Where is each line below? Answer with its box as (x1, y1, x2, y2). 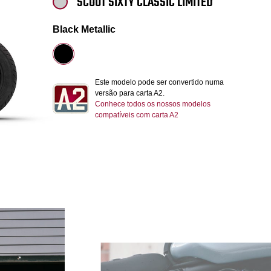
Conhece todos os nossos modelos (95, 99, 211, 108)
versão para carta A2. (95, 88, 165, 97)
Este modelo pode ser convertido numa (95, 77, 224, 87)
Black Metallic (53, 24, 116, 34)
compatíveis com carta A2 (95, 110, 178, 119)
